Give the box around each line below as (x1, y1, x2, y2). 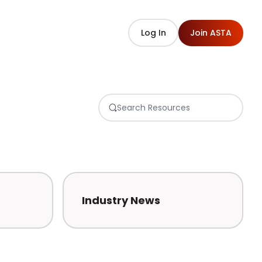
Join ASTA (190, 26, 232, 39)
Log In (140, 26, 166, 39)
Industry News (82, 192, 161, 208)
